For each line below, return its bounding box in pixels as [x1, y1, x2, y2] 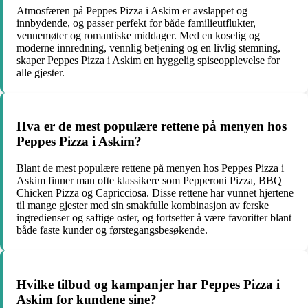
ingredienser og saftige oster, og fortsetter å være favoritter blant [16, 212, 291, 224]
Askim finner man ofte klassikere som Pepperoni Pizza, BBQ [16, 175, 282, 187]
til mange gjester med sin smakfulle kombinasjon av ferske [16, 199, 269, 212]
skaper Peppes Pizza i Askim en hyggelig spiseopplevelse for [16, 54, 280, 66]
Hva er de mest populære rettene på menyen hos [16, 119, 287, 134]
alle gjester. [16, 66, 65, 78]
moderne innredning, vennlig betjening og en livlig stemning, [16, 41, 280, 54]
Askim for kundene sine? [16, 291, 157, 307]
